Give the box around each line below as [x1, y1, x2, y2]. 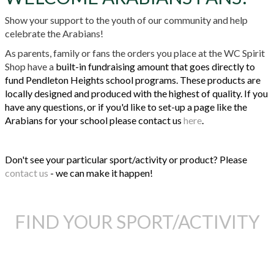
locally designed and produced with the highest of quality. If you [5, 87, 268, 99]
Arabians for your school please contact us [5, 114, 183, 126]
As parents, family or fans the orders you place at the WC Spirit [5, 46, 265, 59]
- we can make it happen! [48, 166, 153, 179]
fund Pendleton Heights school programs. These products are [5, 73, 261, 86]
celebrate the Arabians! [5, 27, 103, 39]
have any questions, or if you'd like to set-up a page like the [5, 100, 247, 113]
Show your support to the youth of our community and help [5, 13, 248, 26]
